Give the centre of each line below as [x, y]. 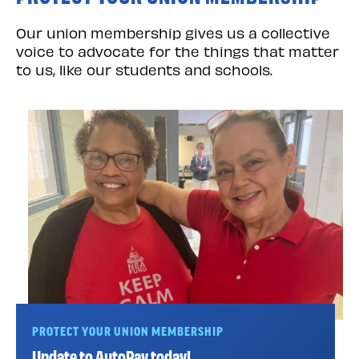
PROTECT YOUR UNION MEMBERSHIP [128, 332]
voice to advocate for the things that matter [177, 50]
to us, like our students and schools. [146, 68]
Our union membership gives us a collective [173, 31]
